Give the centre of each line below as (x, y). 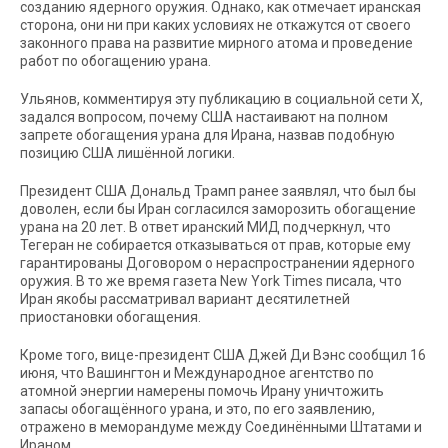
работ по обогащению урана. (115, 60)
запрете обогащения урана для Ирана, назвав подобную (207, 134)
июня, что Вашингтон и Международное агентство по (197, 372)
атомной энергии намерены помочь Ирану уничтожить (202, 390)
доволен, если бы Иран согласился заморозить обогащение (218, 208)
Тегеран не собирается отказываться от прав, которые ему (215, 244)
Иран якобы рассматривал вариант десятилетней (185, 298)
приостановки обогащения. (110, 316)
